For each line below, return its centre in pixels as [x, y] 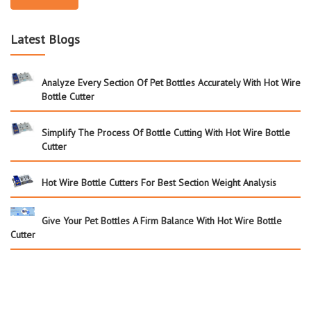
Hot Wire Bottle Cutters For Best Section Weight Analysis [159, 182]
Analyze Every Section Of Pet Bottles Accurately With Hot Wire [171, 82]
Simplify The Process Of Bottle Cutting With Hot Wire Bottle [166, 132]
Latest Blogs [45, 39]
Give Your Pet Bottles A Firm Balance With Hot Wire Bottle [162, 220]
